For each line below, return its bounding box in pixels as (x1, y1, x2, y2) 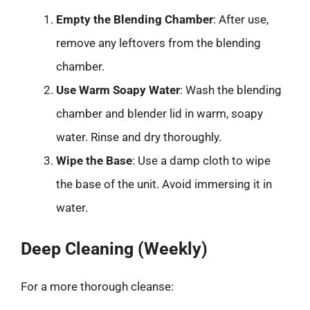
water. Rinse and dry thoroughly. (56, 129, 221, 144)
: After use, (213, 12, 268, 26)
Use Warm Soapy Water (56, 82, 180, 97)
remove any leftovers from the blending (56, 35, 261, 50)
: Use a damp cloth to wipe (132, 153, 271, 167)
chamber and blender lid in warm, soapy (56, 106, 263, 120)
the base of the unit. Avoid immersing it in (56, 176, 272, 191)
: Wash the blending (180, 82, 282, 97)
